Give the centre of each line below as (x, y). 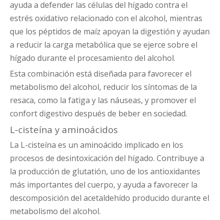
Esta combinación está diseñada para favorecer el (101, 74)
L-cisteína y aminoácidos (64, 130)
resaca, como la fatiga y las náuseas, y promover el (103, 100)
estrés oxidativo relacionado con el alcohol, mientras (106, 18)
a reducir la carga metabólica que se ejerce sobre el (104, 45)
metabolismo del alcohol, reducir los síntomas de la (103, 87)
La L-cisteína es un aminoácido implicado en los (96, 145)
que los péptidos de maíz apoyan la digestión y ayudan (110, 32)
